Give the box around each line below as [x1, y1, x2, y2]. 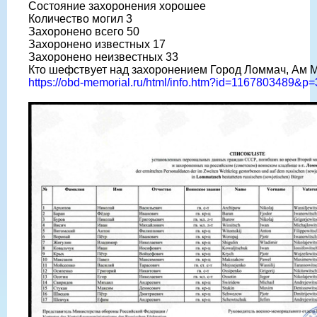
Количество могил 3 [28, 12, 132, 25]
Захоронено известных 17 [28, 38, 166, 50]
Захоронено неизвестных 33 [28, 50, 178, 63]
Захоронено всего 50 [28, 25, 139, 38]
